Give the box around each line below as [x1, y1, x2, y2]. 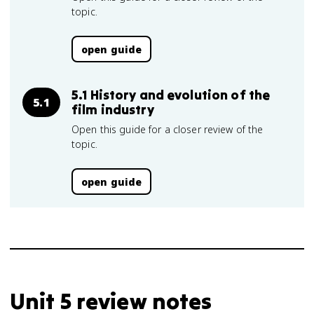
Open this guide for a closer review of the [71, 123, 264, 136]
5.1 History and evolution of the [71, 86, 271, 103]
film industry [71, 101, 154, 118]
